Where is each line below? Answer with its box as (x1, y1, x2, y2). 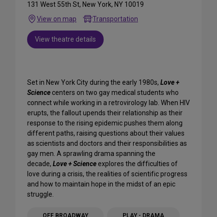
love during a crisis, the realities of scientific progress (27, 170, 187, 178)
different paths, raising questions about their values (27, 129, 185, 138)
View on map (37, 15, 77, 23)
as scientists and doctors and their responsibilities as (27, 139, 187, 148)
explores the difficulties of (96, 160, 178, 168)
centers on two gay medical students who (50, 89, 179, 97)
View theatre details (35, 35, 96, 44)
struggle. (27, 190, 54, 199)
